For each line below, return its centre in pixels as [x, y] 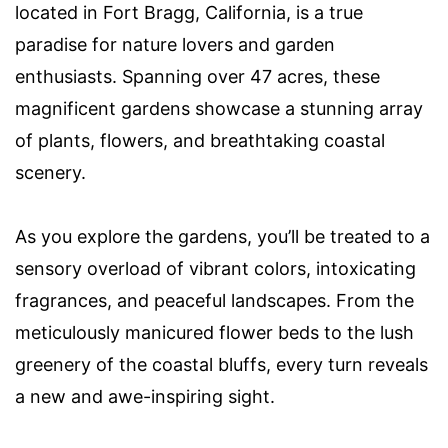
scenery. [50, 173]
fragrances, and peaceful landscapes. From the [214, 301]
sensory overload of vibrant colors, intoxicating [215, 269]
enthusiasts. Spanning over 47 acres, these [197, 77]
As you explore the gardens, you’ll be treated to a [222, 237]
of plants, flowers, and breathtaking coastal [200, 141]
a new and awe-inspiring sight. [145, 397]
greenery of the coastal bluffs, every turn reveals [221, 365]
